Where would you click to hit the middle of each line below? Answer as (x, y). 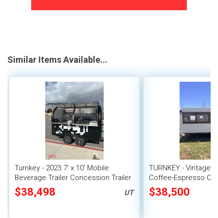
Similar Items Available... (57, 60)
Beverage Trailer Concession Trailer (73, 178)
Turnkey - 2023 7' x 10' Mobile (62, 168)
